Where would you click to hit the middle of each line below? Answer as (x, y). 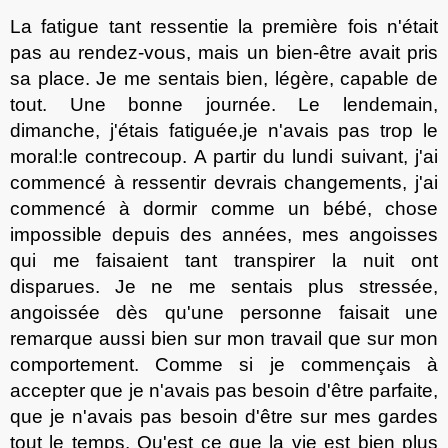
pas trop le (388, 130)
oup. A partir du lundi (245, 156)
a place (52, 78)
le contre (101, 156)
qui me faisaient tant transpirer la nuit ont (224, 260)
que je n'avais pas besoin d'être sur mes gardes (224, 416)
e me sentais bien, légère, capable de (272, 78)
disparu (42, 286)
